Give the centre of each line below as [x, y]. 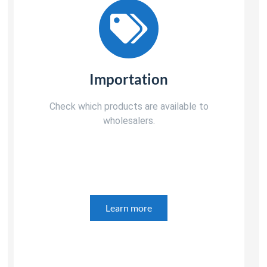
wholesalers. [129, 120]
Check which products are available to [129, 106]
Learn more [129, 207]
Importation [129, 79]
